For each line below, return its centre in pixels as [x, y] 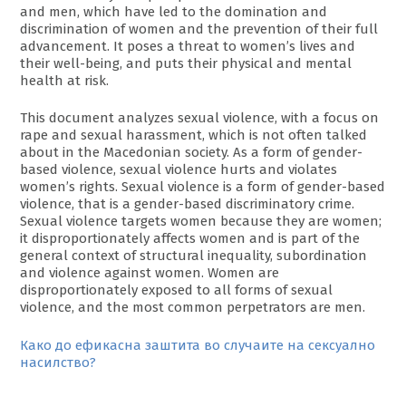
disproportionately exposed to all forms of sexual [177, 290]
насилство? [58, 362]
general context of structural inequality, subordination [194, 256]
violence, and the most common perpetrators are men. [193, 308]
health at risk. [65, 80]
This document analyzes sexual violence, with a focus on [200, 118]
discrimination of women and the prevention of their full [199, 29]
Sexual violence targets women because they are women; [201, 222]
